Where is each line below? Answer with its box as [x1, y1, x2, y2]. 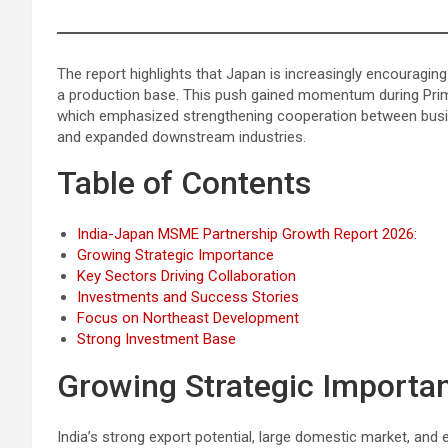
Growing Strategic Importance [77, 245, 274, 264]
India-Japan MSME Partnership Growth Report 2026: [77, 224, 417, 243]
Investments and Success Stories [77, 287, 299, 306]
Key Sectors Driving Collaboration [77, 266, 296, 285]
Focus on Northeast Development [77, 308, 299, 327]
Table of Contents [57, 163, 311, 202]
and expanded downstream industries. [57, 127, 306, 146]
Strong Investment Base [77, 329, 236, 348]
